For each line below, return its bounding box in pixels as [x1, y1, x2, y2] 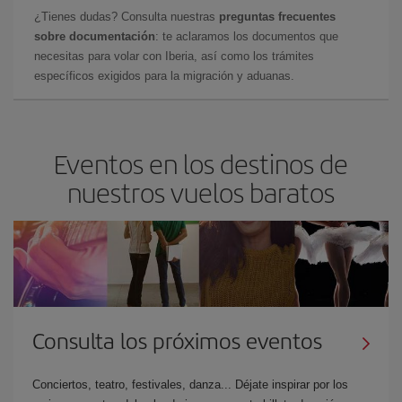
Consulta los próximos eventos [32, 324, 322, 355]
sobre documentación [34, 29, 155, 43]
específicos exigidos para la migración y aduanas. [34, 68, 294, 83]
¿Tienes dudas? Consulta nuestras [34, 9, 219, 23]
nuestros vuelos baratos [67, 172, 335, 211]
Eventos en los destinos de [54, 144, 348, 182]
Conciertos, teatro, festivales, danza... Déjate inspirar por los [32, 377, 348, 391]
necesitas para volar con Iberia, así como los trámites [34, 48, 314, 63]
